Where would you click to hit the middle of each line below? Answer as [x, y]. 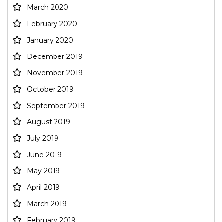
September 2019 [56, 106]
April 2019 [43, 188]
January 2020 [50, 40]
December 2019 [55, 57]
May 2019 [43, 171]
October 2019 [50, 89]
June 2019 [44, 155]
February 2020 [52, 24]
